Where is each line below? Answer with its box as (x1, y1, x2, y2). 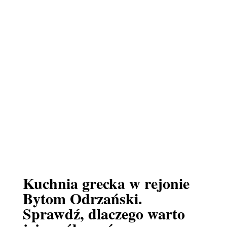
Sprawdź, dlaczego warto (22, 202, 185, 224)
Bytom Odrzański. (22, 187, 142, 209)
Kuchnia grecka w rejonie (22, 172, 190, 194)
